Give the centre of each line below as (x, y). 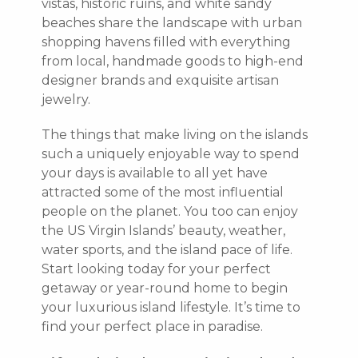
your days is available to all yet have (155, 173)
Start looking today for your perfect (156, 268)
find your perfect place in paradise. (152, 326)
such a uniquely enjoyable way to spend (171, 153)
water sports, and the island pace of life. (167, 249)
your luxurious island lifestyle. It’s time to (171, 307)
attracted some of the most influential (163, 192)
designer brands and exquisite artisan (160, 80)
